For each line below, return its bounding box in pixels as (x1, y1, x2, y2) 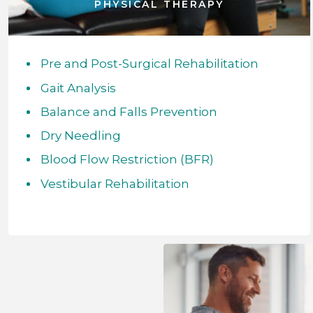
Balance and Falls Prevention (40, 104, 217, 119)
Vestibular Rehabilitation (40, 176, 189, 191)
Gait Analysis (40, 80, 116, 95)
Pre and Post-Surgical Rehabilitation (40, 57, 259, 71)
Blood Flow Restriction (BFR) (40, 152, 214, 167)
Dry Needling (40, 129, 121, 143)
